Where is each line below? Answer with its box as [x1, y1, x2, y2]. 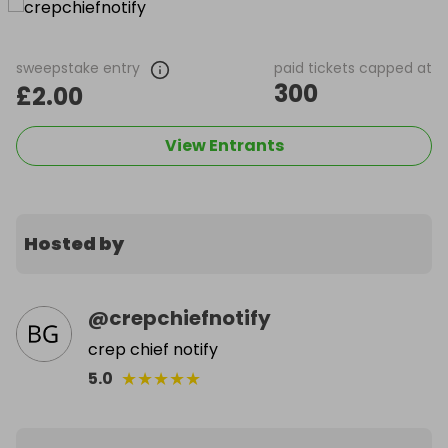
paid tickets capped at [274, 58, 432, 78]
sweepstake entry [16, 58, 140, 78]
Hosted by [24, 231, 124, 256]
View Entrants [164, 134, 284, 157]
